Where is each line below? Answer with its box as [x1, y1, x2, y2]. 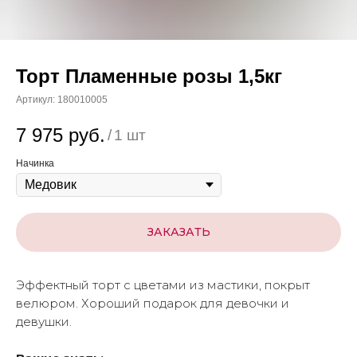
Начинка [16, 157, 54, 169]
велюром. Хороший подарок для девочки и [16, 296, 289, 312]
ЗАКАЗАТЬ [147, 224, 210, 239]
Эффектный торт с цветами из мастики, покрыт [16, 277, 310, 293]
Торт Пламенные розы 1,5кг [16, 65, 282, 87]
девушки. [16, 314, 72, 330]
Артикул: [16, 94, 57, 105]
